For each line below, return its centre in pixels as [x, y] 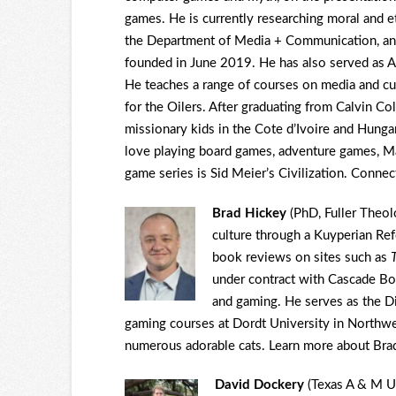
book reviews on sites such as [302, 257]
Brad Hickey [250, 213]
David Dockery [260, 385]
